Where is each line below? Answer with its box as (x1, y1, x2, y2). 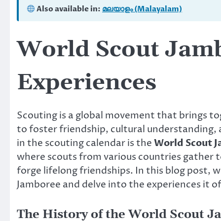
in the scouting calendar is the (17, 137, 154, 150)
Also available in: (37, 4, 101, 14)
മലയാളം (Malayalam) (102, 4, 183, 14)
